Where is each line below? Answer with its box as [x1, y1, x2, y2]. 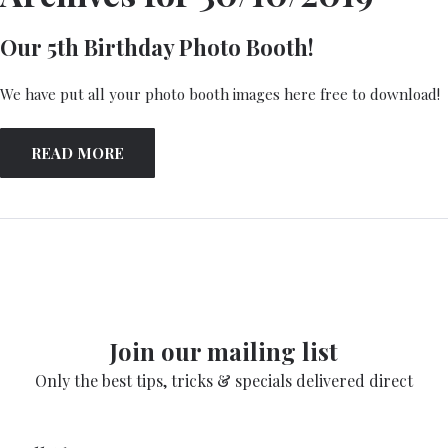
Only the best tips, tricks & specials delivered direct [35, 370, 413, 391]
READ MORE [31, 142, 124, 163]
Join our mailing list [110, 335, 338, 367]
